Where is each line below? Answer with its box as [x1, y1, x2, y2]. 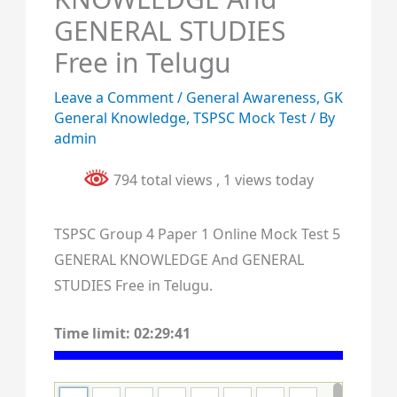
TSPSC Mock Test [192, 108, 307, 128]
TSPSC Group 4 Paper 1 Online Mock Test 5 [53, 223, 340, 244]
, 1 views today [216, 170, 314, 190]
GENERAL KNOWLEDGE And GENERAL [53, 249, 304, 269]
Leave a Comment [53, 88, 174, 107]
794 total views [110, 170, 216, 190]
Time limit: [53, 323, 134, 344]
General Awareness [185, 88, 316, 107]
